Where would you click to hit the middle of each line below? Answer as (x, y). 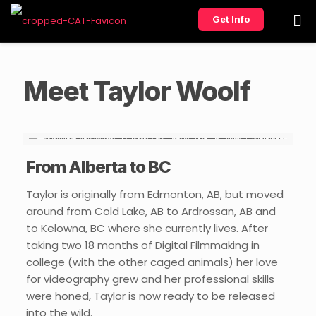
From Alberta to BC (98, 167)
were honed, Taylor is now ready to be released (150, 296)
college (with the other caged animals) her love (152, 262)
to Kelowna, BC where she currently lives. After (147, 228)
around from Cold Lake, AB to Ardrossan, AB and (151, 211)
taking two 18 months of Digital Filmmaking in (142, 245)
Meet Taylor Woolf (137, 91)
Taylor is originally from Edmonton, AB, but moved (154, 194)
